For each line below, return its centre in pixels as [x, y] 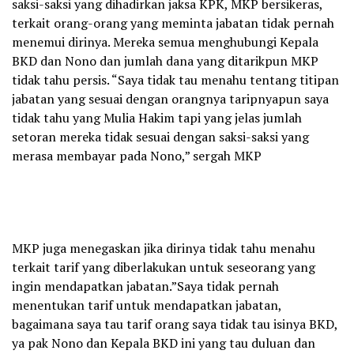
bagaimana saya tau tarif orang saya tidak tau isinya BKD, [175, 324]
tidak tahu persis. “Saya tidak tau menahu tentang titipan [175, 80]
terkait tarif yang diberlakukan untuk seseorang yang [164, 267]
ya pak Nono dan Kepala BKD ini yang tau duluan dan [164, 343]
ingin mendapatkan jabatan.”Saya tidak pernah [145, 286]
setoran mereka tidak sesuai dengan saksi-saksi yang [160, 137]
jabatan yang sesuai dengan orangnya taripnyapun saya [170, 99]
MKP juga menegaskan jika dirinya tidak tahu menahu [164, 249]
